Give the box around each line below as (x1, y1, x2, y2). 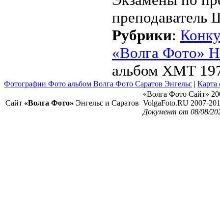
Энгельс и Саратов (74, 99, 139, 107)
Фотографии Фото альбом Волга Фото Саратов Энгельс (4, 80, 192, 88)
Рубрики (112, 27, 172, 44)
